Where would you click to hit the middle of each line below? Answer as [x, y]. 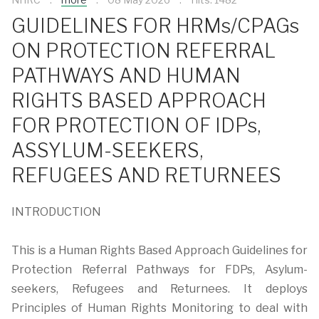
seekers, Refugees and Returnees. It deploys [159, 289]
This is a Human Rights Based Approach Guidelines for [159, 250]
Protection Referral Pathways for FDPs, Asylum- [159, 270]
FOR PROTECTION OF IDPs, [136, 125]
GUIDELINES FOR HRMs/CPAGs [155, 26]
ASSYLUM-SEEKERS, [107, 150]
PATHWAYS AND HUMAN [126, 75]
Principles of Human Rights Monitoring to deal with [159, 308]
